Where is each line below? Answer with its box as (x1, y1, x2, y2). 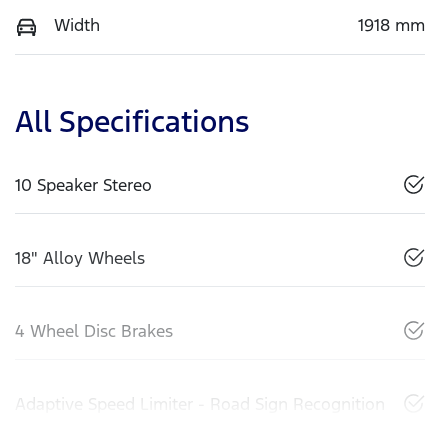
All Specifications (15, 102, 249, 140)
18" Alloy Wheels (15, 246, 145, 269)
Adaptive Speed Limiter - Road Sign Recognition (15, 392, 385, 415)
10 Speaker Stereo (15, 173, 152, 196)
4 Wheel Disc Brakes (15, 319, 173, 342)
